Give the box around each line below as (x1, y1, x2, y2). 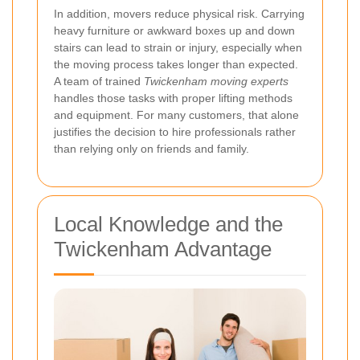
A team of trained (54, 74, 144, 88)
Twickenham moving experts (144, 74, 288, 88)
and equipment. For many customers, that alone (54, 108, 299, 121)
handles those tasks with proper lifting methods (54, 91, 292, 104)
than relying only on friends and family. (54, 141, 249, 155)
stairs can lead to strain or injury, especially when (54, 40, 302, 54)
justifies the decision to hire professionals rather (54, 125, 296, 138)
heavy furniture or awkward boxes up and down (54, 23, 295, 37)
